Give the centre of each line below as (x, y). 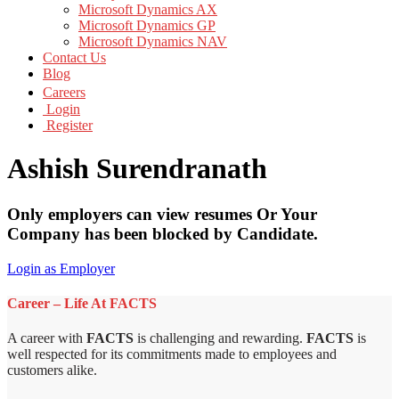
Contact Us (74, 57)
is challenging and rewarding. (220, 338)
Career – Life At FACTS (82, 303)
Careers (64, 92)
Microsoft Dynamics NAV (153, 41)
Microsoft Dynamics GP (147, 25)
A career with (47, 338)
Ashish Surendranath (137, 169)
